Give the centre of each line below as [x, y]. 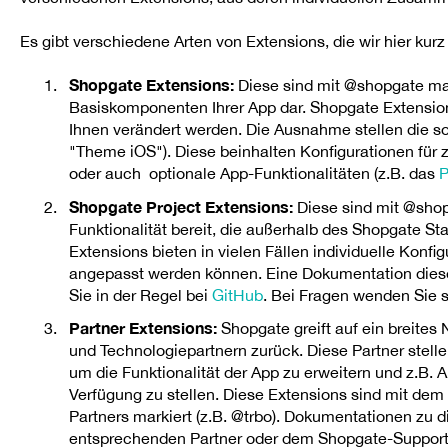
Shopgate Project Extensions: [180, 206]
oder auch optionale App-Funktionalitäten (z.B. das [253, 173]
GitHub [237, 294]
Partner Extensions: [142, 327]
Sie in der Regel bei [140, 294]
